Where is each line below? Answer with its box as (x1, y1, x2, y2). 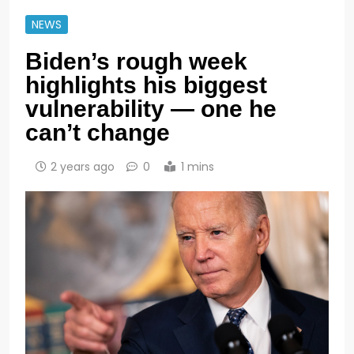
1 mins (181, 158, 214, 175)
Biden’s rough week (25, 47, 247, 74)
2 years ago (51, 158, 115, 175)
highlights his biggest (25, 71, 267, 98)
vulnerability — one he (25, 95, 277, 122)
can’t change (25, 119, 170, 145)
